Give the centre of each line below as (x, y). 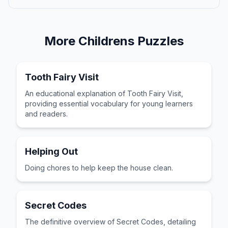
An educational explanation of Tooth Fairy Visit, (104, 93)
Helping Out (51, 151)
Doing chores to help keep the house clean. (99, 168)
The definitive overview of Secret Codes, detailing (110, 222)
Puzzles (159, 41)
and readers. (46, 114)
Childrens (106, 41)
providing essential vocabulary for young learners (109, 104)
